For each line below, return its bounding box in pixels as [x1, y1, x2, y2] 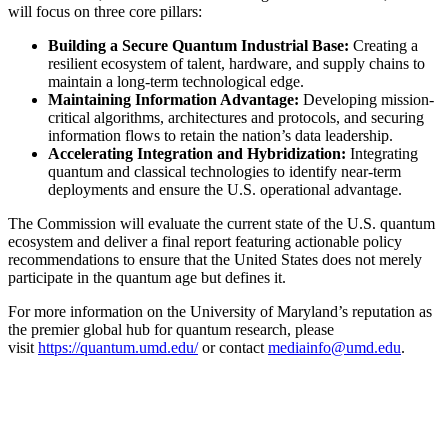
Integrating [346, 145, 418, 163]
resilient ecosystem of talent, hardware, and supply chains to [48, 55, 425, 73]
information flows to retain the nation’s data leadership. [48, 127, 393, 145]
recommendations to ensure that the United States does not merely [8, 251, 422, 269]
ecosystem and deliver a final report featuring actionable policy [8, 233, 402, 251]
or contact [198, 339, 268, 357]
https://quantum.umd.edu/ [38, 339, 198, 357]
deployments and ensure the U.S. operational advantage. [48, 181, 402, 199]
